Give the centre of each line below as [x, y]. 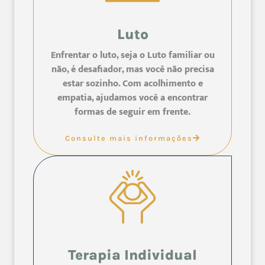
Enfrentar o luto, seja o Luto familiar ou [132, 55]
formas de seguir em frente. [132, 112]
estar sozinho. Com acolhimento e [132, 83]
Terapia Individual [132, 255]
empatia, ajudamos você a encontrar [132, 98]
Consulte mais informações [129, 138]
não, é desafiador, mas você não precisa [132, 69]
